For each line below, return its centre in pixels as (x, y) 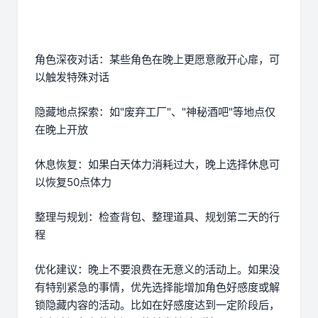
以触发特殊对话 (72, 77)
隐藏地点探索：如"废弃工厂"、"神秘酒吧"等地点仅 (155, 112)
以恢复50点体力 (73, 182)
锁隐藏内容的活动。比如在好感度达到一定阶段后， (157, 305)
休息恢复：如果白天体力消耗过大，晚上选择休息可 (157, 165)
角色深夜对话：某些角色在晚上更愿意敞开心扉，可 (157, 60)
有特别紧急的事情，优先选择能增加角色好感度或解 (157, 287)
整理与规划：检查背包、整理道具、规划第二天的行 (157, 217)
